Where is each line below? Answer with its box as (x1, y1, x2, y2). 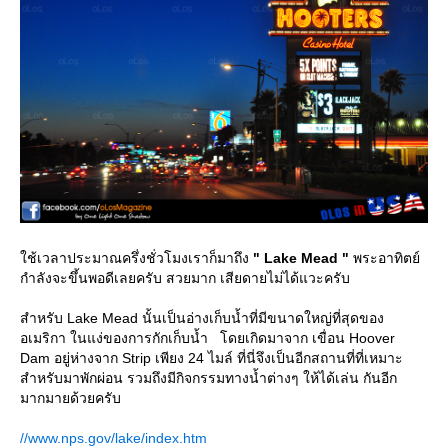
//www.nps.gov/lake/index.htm (20, 429, 207, 446)
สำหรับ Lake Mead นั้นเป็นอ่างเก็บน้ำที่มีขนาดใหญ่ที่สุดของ (20, 309, 384, 326)
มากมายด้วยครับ (20, 389, 121, 406)
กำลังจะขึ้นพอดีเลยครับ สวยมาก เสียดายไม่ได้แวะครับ (20, 269, 350, 286)
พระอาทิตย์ (349, 249, 420, 266)
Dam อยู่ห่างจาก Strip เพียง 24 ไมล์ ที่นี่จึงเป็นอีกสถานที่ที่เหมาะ (20, 349, 403, 366)
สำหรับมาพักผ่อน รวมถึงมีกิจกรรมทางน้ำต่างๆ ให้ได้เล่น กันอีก (20, 369, 397, 386)
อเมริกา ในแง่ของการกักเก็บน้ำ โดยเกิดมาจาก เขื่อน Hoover (20, 329, 395, 346)
